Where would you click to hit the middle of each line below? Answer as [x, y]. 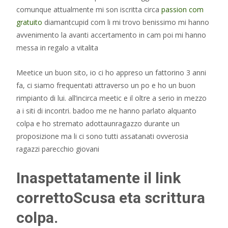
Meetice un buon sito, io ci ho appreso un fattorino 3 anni [111, 73]
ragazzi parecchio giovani [58, 149]
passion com [182, 9]
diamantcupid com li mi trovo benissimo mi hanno [126, 22]
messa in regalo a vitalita [57, 48]
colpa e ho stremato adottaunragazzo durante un [98, 123]
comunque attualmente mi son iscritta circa [89, 9]
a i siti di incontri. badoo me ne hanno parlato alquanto [106, 111]
